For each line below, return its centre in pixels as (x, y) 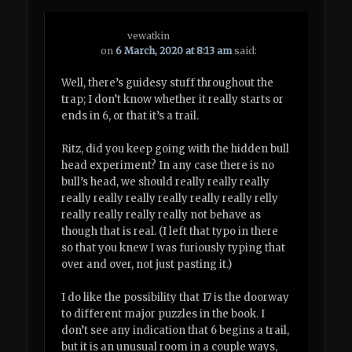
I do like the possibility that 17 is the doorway (176, 298)
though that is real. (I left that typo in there (170, 232)
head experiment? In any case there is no (168, 166)
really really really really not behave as (161, 215)
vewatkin (149, 35)
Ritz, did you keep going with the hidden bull (176, 149)
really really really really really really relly (170, 199)
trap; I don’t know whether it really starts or (173, 100)
